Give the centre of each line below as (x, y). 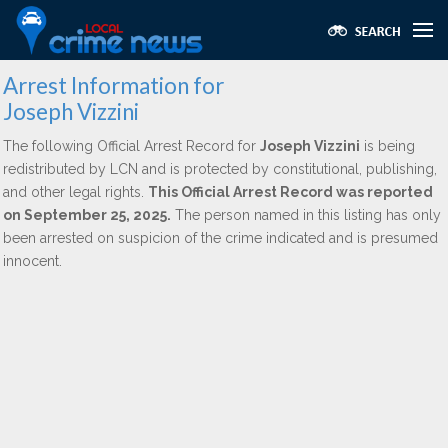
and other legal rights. (75, 192)
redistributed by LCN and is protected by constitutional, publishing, (220, 169)
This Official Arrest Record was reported (290, 192)
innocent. (32, 261)
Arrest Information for (113, 85)
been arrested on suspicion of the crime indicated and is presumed (220, 238)
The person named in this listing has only (306, 215)
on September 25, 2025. (87, 215)
